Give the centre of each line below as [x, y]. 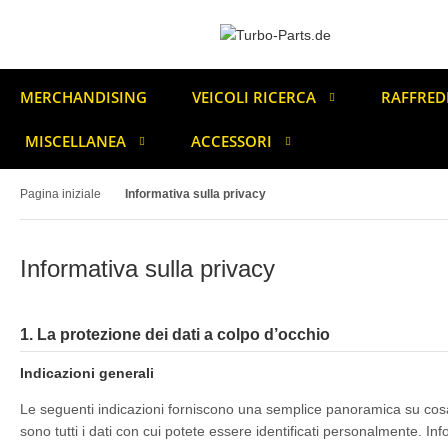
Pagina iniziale [60, 194]
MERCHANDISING [83, 97]
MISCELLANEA [75, 141]
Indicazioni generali [87, 373]
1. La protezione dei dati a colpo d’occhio [175, 334]
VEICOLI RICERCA [254, 97]
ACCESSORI [231, 141]
